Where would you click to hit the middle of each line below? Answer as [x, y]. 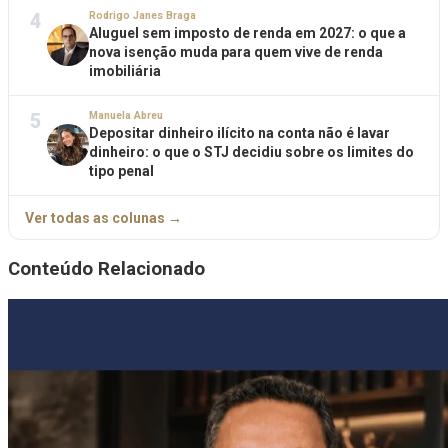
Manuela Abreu [126, 116]
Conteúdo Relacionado [106, 269]
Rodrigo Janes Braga [142, 15]
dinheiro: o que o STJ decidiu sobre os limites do [251, 152]
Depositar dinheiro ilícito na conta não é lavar [239, 133]
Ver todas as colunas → [103, 217]
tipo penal [121, 171]
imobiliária [125, 70]
